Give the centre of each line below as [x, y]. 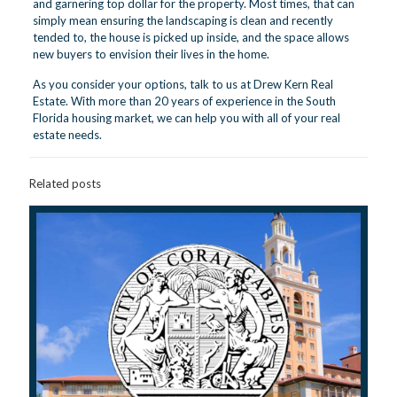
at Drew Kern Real [285, 84]
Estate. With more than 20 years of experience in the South [184, 101]
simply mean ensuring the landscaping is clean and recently [183, 20]
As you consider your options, [111, 84]
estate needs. [67, 135]
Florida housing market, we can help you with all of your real [186, 118]
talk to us [213, 84]
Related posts [65, 183]
